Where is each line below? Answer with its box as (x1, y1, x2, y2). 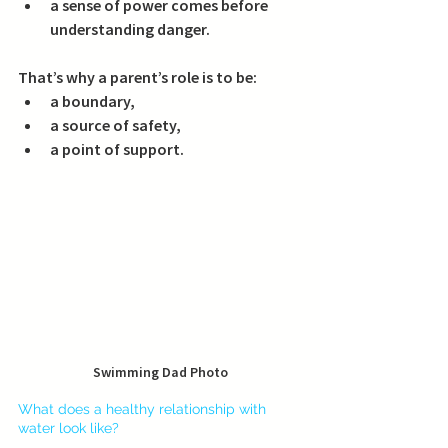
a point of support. (50, 139, 184, 160)
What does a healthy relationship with (18, 401, 270, 418)
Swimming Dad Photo (92, 363, 228, 382)
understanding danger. (50, 19, 210, 40)
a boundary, (50, 91, 135, 112)
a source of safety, (50, 115, 181, 136)
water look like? (18, 420, 119, 437)
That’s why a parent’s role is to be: (18, 67, 257, 88)
